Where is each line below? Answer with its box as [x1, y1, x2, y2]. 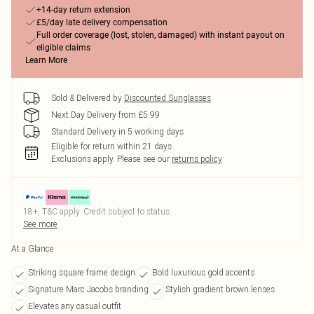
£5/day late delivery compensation [36, 18, 168, 27]
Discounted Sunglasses [124, 93, 211, 103]
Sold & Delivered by [51, 93, 122, 103]
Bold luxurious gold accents [152, 267, 254, 278]
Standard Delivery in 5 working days [51, 126, 184, 137]
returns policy [172, 153, 222, 164]
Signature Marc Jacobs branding [28, 284, 149, 294]
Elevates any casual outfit [28, 301, 121, 311]
